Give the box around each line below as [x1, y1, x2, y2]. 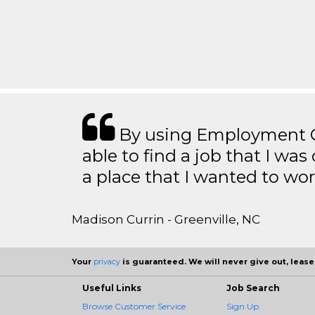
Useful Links [82, 283, 141, 293]
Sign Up [226, 301, 259, 311]
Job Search [226, 283, 280, 293]
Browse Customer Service [82, 301, 186, 311]
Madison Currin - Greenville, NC [72, 212, 260, 226]
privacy [94, 257, 120, 266]
